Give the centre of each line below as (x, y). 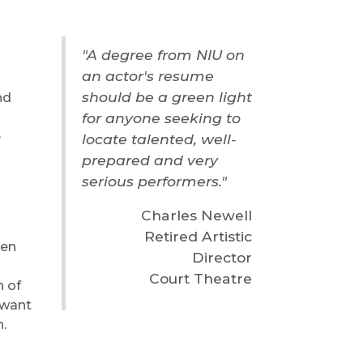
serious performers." (154, 181)
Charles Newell (196, 215)
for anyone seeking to (161, 118)
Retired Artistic (198, 236)
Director (222, 257)
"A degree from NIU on (163, 55)
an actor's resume (147, 76)
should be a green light (167, 97)
